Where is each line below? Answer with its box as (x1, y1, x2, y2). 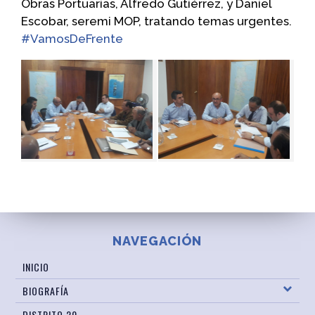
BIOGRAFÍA (22, 283, 70, 298)
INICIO (22, 259, 50, 274)
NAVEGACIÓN (112, 233, 202, 248)
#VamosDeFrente (21, 32, 123, 46)
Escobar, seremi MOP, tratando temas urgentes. (21, 14, 292, 29)
